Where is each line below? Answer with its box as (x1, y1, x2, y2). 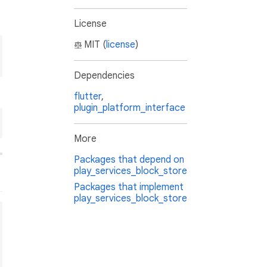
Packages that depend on (74, 154, 184, 166)
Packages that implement (74, 181, 184, 194)
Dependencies (74, 70, 135, 82)
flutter (74, 91, 101, 103)
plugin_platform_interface (74, 102, 185, 114)
